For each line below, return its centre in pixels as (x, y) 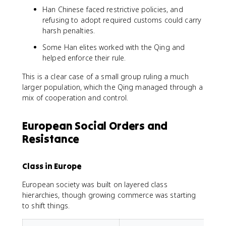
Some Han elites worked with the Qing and (114, 47)
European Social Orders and (95, 126)
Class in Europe (52, 166)
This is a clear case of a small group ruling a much (105, 76)
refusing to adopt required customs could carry (122, 20)
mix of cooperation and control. (75, 98)
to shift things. (46, 206)
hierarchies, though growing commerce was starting (109, 195)
